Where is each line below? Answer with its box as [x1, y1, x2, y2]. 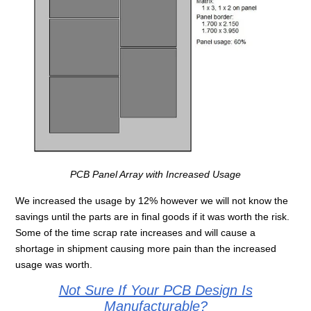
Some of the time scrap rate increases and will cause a [15, 226, 256, 238]
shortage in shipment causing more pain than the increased [15, 242, 277, 254]
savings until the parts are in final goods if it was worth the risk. [15, 210, 290, 222]
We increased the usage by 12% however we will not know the [15, 194, 289, 206]
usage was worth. [15, 258, 93, 270]
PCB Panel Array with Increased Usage [70, 168, 241, 180]
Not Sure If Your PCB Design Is [58, 282, 253, 298]
